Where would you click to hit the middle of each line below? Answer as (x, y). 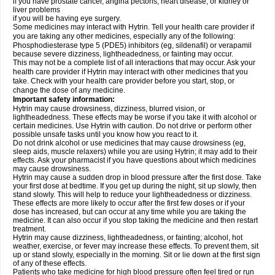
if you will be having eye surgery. (67, 18)
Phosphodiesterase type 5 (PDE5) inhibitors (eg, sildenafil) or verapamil (132, 45)
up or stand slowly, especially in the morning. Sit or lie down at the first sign (137, 255)
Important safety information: (64, 99)
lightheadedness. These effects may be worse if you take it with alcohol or (135, 117)
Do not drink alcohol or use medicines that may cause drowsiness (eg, (129, 143)
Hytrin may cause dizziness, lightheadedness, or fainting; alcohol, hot (128, 238)
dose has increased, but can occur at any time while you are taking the (130, 212)
